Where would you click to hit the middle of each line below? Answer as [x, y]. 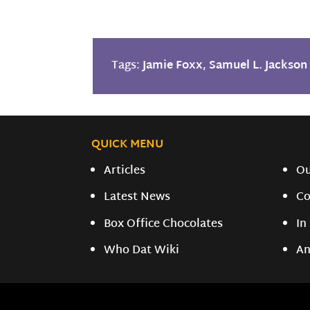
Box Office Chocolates [164, 224]
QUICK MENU [127, 145]
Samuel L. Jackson [258, 66]
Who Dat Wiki [142, 250]
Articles [125, 172]
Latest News [137, 198]
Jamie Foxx [173, 66]
